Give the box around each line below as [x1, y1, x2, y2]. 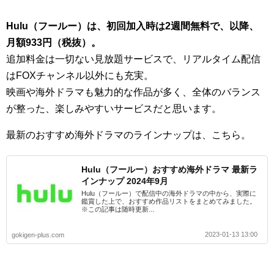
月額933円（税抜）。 [6, 37, 101, 48]
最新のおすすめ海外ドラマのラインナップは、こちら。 [6, 129, 251, 140]
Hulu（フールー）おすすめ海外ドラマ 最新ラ [81, 164, 257, 174]
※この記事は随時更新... [81, 205, 154, 213]
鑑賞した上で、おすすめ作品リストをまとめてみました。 [81, 197, 256, 205]
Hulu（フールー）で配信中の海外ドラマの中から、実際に [81, 189, 256, 197]
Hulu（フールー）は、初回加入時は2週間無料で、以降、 [6, 20, 259, 31]
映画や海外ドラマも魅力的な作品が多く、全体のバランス [6, 86, 261, 97]
